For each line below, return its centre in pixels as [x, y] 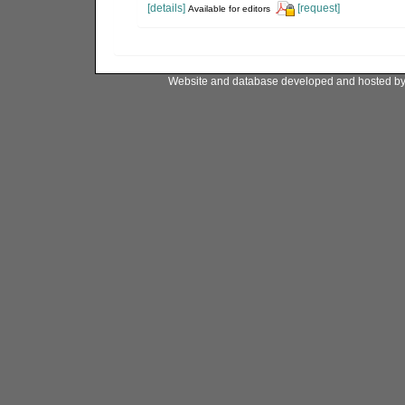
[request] [318, 9]
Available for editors [229, 9]
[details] [166, 9]
